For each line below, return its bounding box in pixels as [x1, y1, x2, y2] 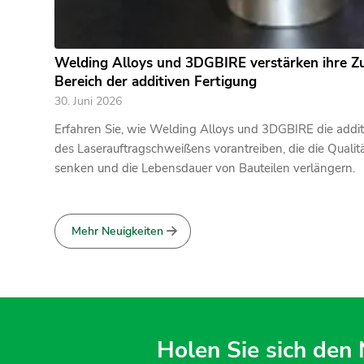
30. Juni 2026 [54, 93, 122, 110]
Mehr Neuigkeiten [71, 223, 163, 240]
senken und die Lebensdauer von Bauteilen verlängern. [54, 160, 355, 177]
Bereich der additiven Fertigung [54, 72, 257, 92]
